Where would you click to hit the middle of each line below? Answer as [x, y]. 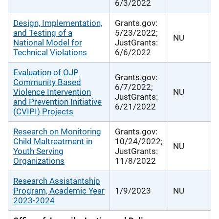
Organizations [39, 161]
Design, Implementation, [58, 23]
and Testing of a [43, 33]
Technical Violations [50, 52]
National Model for [48, 42]
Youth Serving [38, 151]
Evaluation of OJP [46, 72]
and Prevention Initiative [57, 101]
